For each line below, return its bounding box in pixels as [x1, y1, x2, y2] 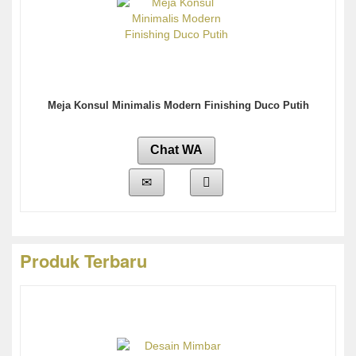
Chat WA [149, 143, 203, 157]
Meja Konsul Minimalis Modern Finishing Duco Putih [47, 99, 309, 112]
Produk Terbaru [20, 248, 147, 274]
